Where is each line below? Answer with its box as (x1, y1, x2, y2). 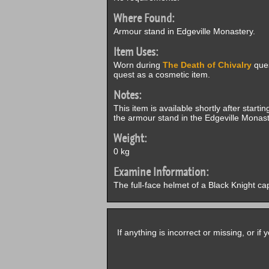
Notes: (113, 88, 142, 103)
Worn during (113, 60, 163, 70)
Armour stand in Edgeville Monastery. (113, 26, 255, 36)
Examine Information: (113, 165, 209, 180)
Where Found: (113, 11, 175, 26)
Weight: (113, 131, 147, 146)
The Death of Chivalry (162, 60, 252, 70)
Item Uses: (113, 44, 159, 59)
